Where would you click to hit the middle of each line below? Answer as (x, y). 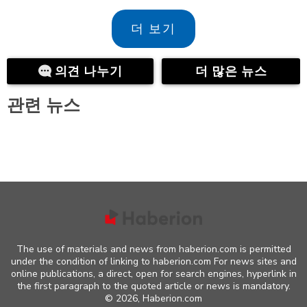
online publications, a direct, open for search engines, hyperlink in (153, 273)
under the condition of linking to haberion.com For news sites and (153, 261)
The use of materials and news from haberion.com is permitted (153, 249)
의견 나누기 (88, 71)
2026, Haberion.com (159, 298)
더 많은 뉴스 (231, 71)
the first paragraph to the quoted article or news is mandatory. (153, 286)
